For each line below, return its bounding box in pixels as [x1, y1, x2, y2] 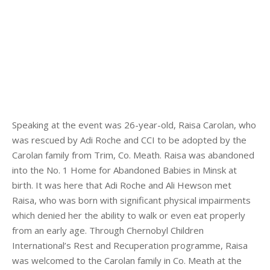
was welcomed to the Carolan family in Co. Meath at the [12, 254, 242, 266]
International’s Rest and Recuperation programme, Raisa [12, 239, 248, 251]
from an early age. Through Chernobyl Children [12, 224, 204, 236]
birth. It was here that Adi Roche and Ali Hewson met [12, 179, 231, 191]
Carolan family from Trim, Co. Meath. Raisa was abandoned [12, 149, 254, 161]
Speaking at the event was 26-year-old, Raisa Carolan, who [12, 119, 256, 131]
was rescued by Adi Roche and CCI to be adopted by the [12, 134, 246, 146]
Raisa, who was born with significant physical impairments [12, 194, 251, 206]
